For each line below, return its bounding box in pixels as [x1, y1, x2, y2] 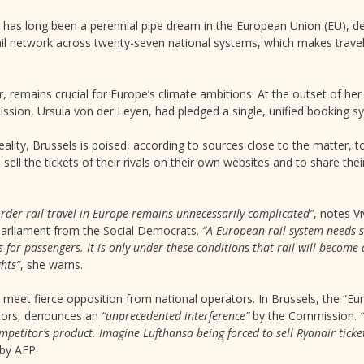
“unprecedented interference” [102, 308, 249, 323]
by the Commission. [249, 308, 360, 323]
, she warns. [20, 257, 83, 272]
